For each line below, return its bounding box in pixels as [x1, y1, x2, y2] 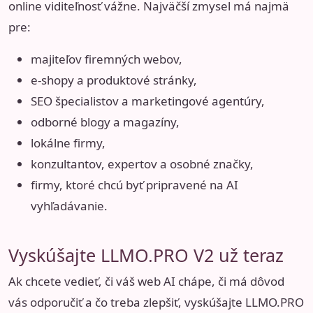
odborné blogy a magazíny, [31, 114, 180, 131]
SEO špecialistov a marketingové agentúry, [31, 93, 265, 110]
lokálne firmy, [31, 135, 105, 152]
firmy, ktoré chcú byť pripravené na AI [31, 177, 238, 194]
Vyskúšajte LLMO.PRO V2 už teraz [8, 243, 284, 268]
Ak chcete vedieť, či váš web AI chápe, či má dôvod [8, 273, 284, 290]
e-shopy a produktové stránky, [31, 72, 197, 89]
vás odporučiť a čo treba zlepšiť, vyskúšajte [8, 294, 245, 311]
